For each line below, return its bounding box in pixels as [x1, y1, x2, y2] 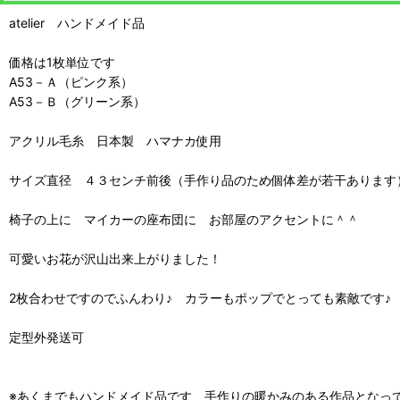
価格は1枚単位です [9, 54, 128, 71]
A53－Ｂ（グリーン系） [9, 94, 146, 110]
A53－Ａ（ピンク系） [9, 74, 133, 90]
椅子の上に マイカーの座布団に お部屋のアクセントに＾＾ [9, 212, 359, 228]
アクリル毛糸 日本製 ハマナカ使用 [9, 133, 221, 149]
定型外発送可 [9, 329, 84, 346]
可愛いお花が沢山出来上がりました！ [9, 251, 221, 267]
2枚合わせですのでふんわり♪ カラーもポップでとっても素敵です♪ [9, 290, 391, 306]
